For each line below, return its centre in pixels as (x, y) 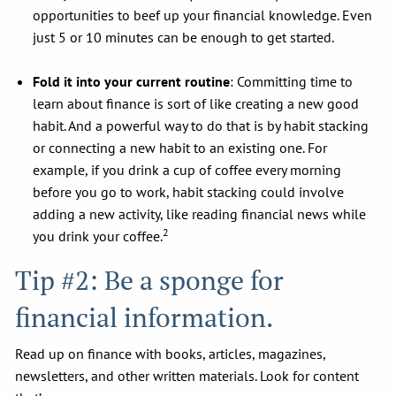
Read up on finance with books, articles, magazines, (171, 353)
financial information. (145, 317)
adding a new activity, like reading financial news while (200, 213)
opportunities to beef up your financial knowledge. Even (203, 15)
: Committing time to (292, 81)
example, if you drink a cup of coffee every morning (187, 169)
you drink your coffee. (98, 236)
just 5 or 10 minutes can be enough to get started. (184, 37)
